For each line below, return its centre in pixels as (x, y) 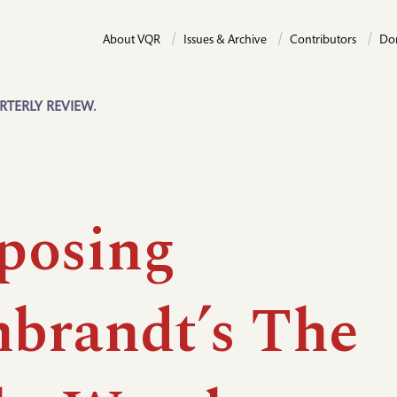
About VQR (132, 41)
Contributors (323, 41)
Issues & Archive (225, 41)
